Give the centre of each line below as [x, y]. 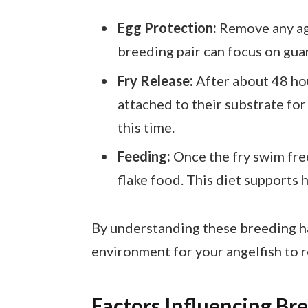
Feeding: [144, 156]
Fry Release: [155, 80]
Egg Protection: [167, 27]
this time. [146, 127]
